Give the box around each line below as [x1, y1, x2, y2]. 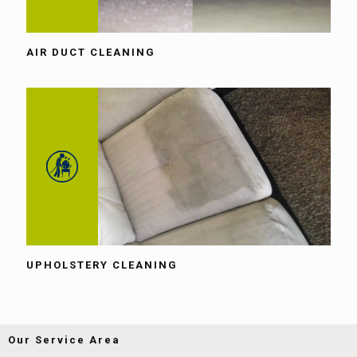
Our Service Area [8, 333, 120, 346]
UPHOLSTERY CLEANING [26, 258, 178, 271]
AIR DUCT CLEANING [26, 46, 155, 59]
